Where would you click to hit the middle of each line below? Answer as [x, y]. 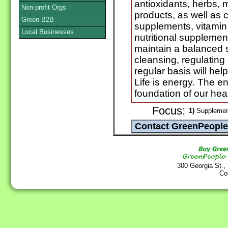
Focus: [169, 111]
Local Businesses [48, 32]
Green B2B [38, 20]
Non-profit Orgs [44, 7]
